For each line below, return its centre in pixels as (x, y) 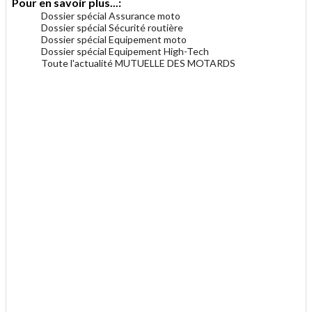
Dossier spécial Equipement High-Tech (125, 51)
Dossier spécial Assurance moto (111, 15)
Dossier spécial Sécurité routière (112, 27)
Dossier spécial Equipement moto (114, 39)
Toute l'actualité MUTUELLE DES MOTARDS (138, 63)
